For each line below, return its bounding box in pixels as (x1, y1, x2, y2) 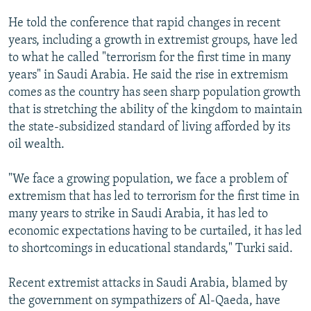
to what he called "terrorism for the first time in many (8, 51, 291, 65)
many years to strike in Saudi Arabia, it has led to (8, 207, 268, 221)
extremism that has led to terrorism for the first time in (8, 190, 299, 203)
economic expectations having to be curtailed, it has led (8, 224, 302, 238)
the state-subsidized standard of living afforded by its (8, 120, 290, 134)
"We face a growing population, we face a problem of (8, 172, 288, 186)
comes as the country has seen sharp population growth (8, 85, 301, 99)
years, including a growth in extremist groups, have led (8, 33, 298, 47)
